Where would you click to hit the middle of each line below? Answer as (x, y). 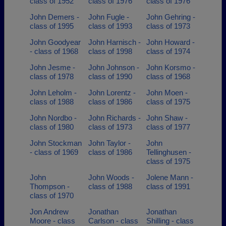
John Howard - (171, 42)
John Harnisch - (114, 42)
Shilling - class (170, 221)
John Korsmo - (171, 67)
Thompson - (50, 186)
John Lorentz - (112, 93)
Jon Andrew (49, 212)
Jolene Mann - (170, 177)
